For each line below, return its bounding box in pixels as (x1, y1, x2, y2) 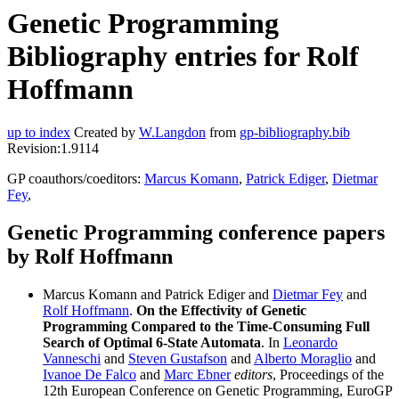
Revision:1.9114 (7, 141, 99, 157)
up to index (7, 125, 70, 141)
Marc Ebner (164, 367, 231, 383)
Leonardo (283, 335, 338, 351)
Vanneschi (43, 351, 101, 367)
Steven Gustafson (128, 351, 227, 367)
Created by (70, 125, 139, 141)
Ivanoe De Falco (43, 367, 136, 383)
